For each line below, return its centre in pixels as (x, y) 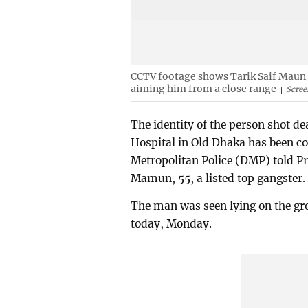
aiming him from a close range (204, 89)
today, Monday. (172, 223)
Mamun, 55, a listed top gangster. (218, 178)
